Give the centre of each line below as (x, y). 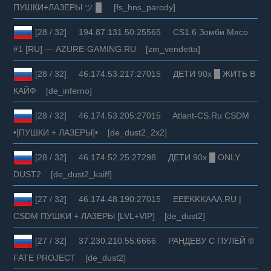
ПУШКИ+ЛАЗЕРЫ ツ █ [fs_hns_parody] (95, 7)
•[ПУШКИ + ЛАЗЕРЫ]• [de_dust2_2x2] (90, 132)
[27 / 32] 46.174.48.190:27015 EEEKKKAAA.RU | (137, 199)
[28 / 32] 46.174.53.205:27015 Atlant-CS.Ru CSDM (141, 115)
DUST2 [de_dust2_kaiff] (63, 174)
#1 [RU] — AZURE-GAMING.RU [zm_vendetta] (107, 49)
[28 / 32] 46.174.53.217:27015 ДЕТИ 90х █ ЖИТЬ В (144, 73)
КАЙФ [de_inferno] (53, 90)
